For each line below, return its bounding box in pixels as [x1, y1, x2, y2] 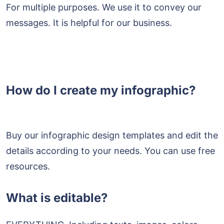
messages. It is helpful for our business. [6, 17, 174, 28]
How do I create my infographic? [6, 82, 195, 97]
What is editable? [6, 190, 107, 205]
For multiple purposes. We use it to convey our [6, 1, 201, 12]
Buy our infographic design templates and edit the [6, 129, 218, 140]
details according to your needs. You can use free [6, 145, 215, 156]
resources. [6, 160, 50, 171]
